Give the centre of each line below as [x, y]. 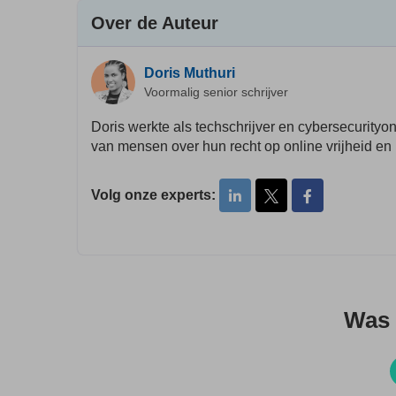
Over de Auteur [155, 23]
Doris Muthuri [190, 72]
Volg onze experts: [153, 195]
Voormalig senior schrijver [216, 91]
